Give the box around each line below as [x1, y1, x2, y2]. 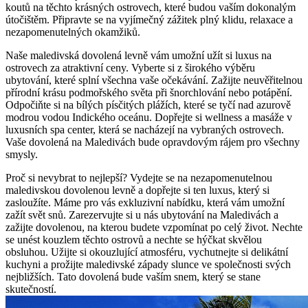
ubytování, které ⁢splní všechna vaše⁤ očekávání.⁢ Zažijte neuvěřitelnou [5, 74, 302, 87]
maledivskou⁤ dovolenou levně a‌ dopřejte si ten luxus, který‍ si [5, 184, 269, 197]
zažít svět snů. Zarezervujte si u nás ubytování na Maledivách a [5, 209, 278, 221]
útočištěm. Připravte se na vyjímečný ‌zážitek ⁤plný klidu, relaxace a [5, 14, 293, 26]
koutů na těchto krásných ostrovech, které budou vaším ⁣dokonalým [5, 1, 296, 14]
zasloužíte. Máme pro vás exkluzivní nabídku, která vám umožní [5, 197, 285, 209]
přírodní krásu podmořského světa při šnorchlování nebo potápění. [5, 87, 292, 99]
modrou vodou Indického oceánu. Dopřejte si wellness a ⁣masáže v [5, 111, 292, 124]
